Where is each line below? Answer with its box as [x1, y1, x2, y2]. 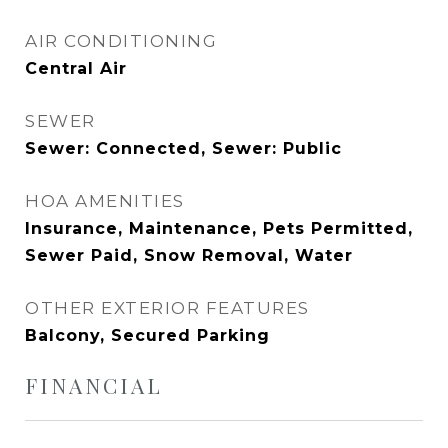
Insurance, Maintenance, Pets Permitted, [25, 219, 413, 238]
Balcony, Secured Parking [25, 326, 270, 345]
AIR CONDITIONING [25, 31, 217, 51]
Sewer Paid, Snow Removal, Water [25, 246, 353, 265]
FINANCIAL [25, 371, 163, 399]
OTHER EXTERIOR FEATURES [25, 298, 310, 318]
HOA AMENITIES [25, 191, 185, 211]
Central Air [25, 59, 127, 78]
